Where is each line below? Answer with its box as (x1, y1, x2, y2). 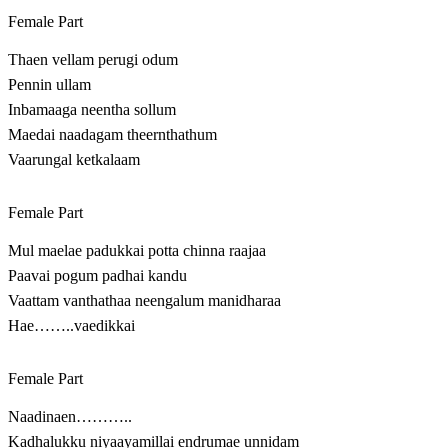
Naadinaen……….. (8, 408, 132, 426)
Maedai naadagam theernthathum (8, 126, 217, 144)
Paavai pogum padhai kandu (8, 267, 187, 285)
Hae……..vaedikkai (8, 317, 135, 335)
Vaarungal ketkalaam (8, 151, 140, 169)
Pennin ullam (8, 76, 91, 94)
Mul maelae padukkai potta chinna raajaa (8, 242, 266, 260)
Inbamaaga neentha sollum (8, 101, 176, 119)
